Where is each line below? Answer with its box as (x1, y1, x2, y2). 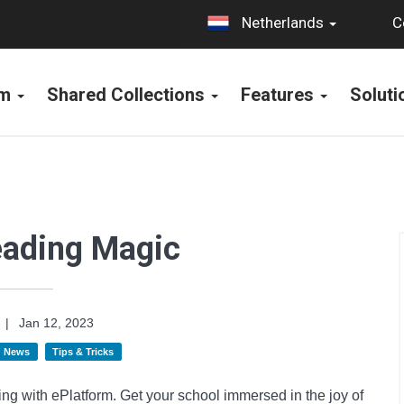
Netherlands (238, 14, 327, 32)
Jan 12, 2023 (14, 316, 94, 330)
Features (240, 84, 318, 106)
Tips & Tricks (52, 346, 115, 357)
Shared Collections (46, 84, 209, 106)
